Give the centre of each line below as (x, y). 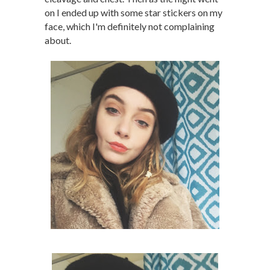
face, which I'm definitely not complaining (130, 26)
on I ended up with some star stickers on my (133, 12)
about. (58, 40)
